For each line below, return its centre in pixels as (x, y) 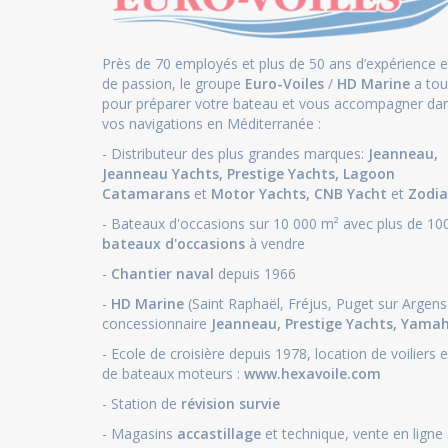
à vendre (275, 243)
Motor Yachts (258, 193)
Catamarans (146, 193)
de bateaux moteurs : (173, 373)
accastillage (219, 433)
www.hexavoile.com (312, 373)
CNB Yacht (352, 193)
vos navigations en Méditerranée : (211, 123)
